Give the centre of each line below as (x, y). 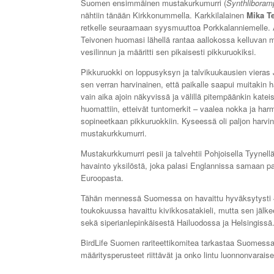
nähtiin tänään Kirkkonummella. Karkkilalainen (164, 15)
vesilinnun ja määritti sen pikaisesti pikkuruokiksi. (168, 52)
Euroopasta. (102, 178)
